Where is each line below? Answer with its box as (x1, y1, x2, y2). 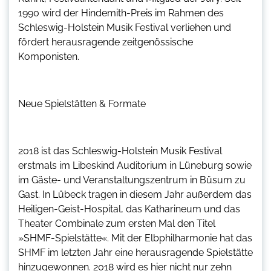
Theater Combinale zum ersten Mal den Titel (18, 217, 215, 229)
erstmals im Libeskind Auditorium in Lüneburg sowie (18, 159, 252, 171)
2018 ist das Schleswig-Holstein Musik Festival (18, 145, 222, 157)
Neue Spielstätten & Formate (18, 97, 146, 109)
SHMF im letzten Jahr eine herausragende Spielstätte (18, 246, 253, 258)
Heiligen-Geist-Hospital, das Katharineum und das (18, 203, 240, 215)
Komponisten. (18, 50, 79, 62)
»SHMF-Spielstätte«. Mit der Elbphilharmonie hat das (18, 232, 252, 244)
